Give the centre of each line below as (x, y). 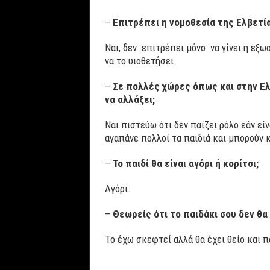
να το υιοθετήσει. (140, 61)
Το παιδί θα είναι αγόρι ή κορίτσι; (185, 163)
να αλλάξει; (130, 99)
